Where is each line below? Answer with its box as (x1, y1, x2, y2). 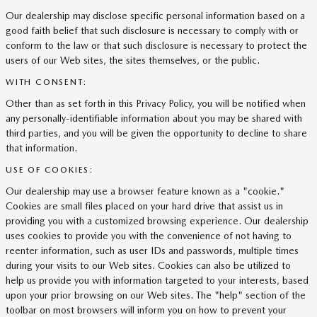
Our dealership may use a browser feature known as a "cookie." (6, 185, 284, 197)
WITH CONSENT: (6, 76, 87, 87)
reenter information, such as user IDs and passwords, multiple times (6, 245, 299, 256)
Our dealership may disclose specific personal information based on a (6, 10, 305, 21)
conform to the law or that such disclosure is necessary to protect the (6, 40, 307, 51)
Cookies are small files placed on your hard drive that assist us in (6, 200, 283, 212)
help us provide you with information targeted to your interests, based (6, 275, 309, 286)
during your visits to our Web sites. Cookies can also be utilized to (6, 260, 291, 271)
